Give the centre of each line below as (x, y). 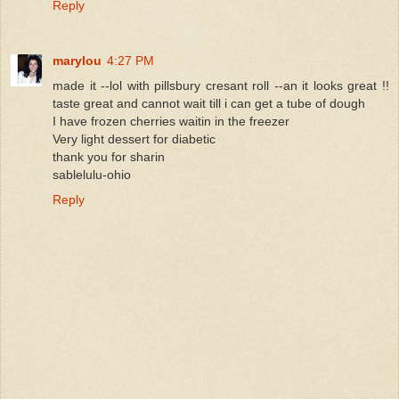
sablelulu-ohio (92, 175)
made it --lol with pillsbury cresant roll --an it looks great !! (221, 86)
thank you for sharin (109, 157)
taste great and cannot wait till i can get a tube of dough (209, 104)
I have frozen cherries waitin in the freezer (171, 122)
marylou (77, 61)
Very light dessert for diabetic (134, 139)
